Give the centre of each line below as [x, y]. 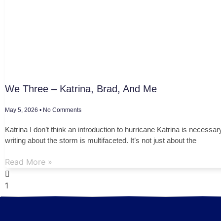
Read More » [29, 162]
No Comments [61, 110]
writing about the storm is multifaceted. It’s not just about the [101, 140]
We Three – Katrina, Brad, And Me [81, 89]
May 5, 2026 [22, 110]
